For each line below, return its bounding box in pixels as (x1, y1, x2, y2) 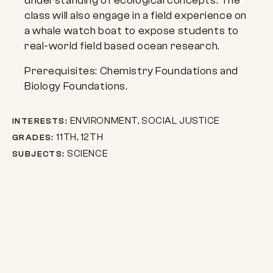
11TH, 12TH (54, 132, 104, 143)
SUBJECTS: (12, 149, 65, 159)
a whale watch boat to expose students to (24, 24, 239, 37)
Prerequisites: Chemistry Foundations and (24, 65, 238, 77)
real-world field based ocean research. (24, 40, 220, 52)
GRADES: (12, 133, 54, 143)
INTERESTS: (12, 116, 68, 126)
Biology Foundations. (24, 80, 128, 93)
